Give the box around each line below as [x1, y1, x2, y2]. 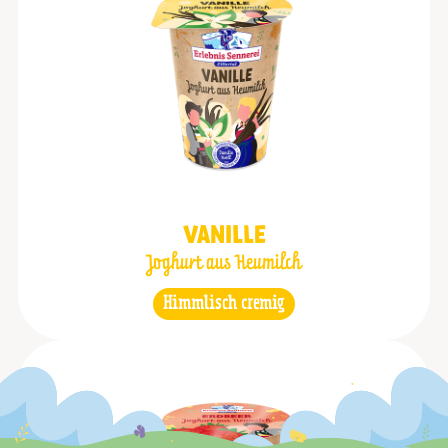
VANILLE [182, 225, 266, 249]
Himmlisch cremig [163, 294, 285, 314]
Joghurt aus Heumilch [146, 254, 302, 274]
